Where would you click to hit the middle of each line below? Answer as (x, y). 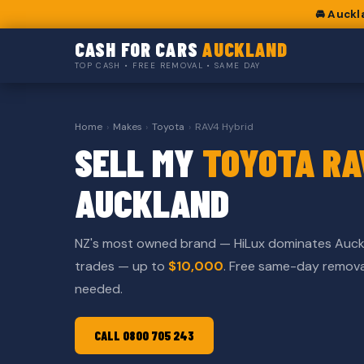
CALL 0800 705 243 (144, 335)
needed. (99, 289)
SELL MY (139, 162)
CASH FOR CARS (139, 50)
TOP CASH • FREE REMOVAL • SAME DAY (168, 66)
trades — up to (121, 266)
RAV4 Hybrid (224, 127)
